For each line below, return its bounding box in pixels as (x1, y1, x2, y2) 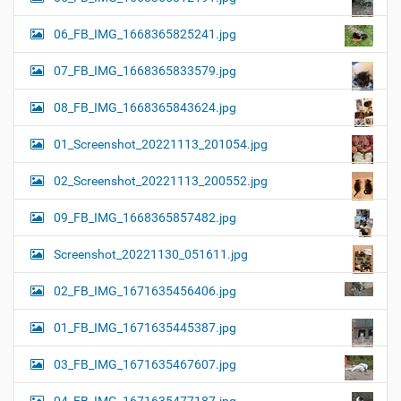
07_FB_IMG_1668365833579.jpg (54, 64, 236, 79)
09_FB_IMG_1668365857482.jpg (54, 210, 236, 226)
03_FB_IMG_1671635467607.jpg (54, 357, 236, 372)
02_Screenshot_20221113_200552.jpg (54, 174, 268, 189)
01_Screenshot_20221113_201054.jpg (54, 137, 268, 152)
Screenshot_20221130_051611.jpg (54, 247, 248, 262)
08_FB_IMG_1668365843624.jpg (54, 100, 236, 115)
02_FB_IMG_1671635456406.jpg (54, 284, 236, 299)
